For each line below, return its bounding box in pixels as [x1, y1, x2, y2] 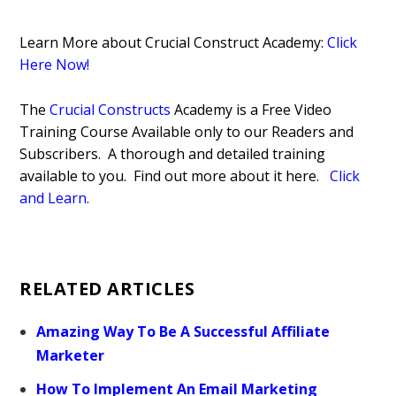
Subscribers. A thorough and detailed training [19, 143, 326, 164]
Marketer [35, 346, 104, 366]
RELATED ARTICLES [19, 277, 195, 301]
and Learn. [19, 187, 90, 208]
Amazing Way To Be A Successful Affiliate [35, 322, 330, 342]
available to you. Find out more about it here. [19, 165, 331, 186]
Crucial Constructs [49, 99, 175, 119]
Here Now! [19, 55, 90, 75]
